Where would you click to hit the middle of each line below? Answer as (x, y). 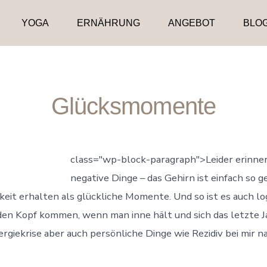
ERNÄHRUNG (108, 23)
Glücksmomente (133, 106)
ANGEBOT (191, 23)
